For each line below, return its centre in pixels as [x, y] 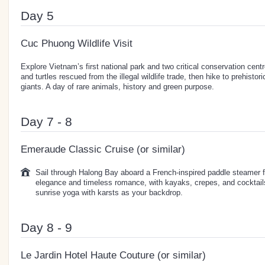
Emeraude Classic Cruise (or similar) [103, 149]
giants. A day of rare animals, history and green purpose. [117, 86]
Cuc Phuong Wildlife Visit [77, 43]
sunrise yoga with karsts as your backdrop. [109, 192]
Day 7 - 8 [46, 121]
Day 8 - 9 [46, 227]
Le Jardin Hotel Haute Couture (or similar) [113, 255]
